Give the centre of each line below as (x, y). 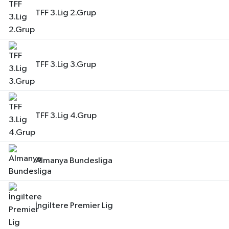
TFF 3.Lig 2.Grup (66, 13)
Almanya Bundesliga (74, 161)
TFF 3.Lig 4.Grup (66, 116)
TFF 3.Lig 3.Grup (66, 64)
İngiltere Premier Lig (74, 206)
